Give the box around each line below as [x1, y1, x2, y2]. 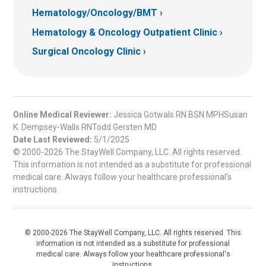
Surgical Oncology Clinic [32, 46, 141, 58]
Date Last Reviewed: [13, 135, 92, 145]
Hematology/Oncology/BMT [32, 7, 157, 18]
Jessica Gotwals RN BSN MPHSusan [112, 110, 248, 120]
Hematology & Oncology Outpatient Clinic [32, 26, 217, 38]
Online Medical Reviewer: [13, 110, 112, 120]
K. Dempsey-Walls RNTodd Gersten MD [13, 122, 157, 132]
